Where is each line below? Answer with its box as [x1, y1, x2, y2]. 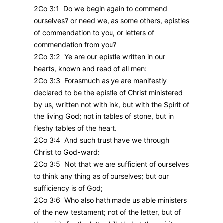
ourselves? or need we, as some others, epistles [34, 16, 189, 25]
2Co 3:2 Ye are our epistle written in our [34, 52, 165, 61]
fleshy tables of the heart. [34, 123, 117, 132]
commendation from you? [34, 40, 116, 49]
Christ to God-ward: [34, 147, 100, 156]
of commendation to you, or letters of [34, 28, 154, 37]
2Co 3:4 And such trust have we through [34, 135, 169, 144]
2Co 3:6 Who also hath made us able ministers [34, 195, 187, 204]
